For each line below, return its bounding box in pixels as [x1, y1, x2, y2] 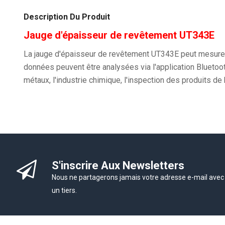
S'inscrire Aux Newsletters [52, 159, 185, 172]
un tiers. [52, 186, 77, 194]
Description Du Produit [24, 12, 110, 22]
